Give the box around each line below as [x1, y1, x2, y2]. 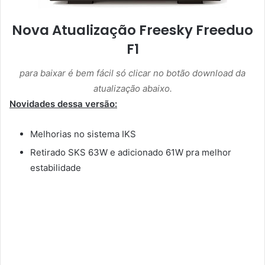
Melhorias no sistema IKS [30, 128, 136, 140]
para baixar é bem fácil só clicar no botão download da [20, 67, 245, 79]
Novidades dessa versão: [9, 98, 117, 109]
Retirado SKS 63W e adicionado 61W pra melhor [30, 146, 231, 158]
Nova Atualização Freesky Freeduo [12, 21, 253, 40]
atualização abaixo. [93, 82, 172, 94]
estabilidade [30, 161, 81, 173]
